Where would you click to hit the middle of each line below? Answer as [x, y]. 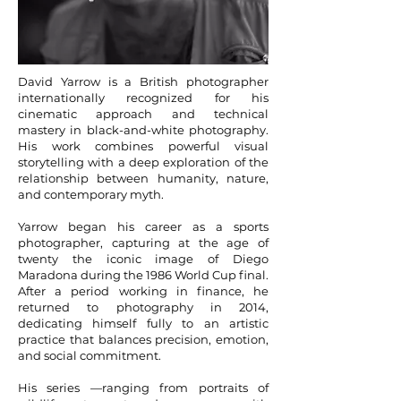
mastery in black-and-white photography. [143, 130]
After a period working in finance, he [143, 291]
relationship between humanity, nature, [143, 178]
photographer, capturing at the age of [143, 243]
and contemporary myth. [91, 194]
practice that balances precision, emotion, [143, 339]
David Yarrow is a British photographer [143, 81]
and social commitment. [90, 355]
